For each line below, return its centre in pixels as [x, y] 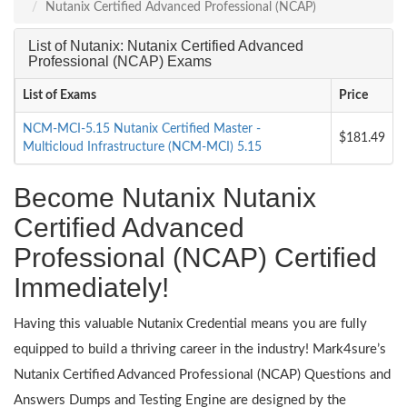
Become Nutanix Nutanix [165, 197]
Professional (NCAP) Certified [195, 257]
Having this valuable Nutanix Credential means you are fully [190, 323]
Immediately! [91, 287]
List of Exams [60, 95]
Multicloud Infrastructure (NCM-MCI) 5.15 [142, 147]
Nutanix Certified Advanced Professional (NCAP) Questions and [202, 374]
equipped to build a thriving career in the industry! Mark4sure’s [200, 349]
